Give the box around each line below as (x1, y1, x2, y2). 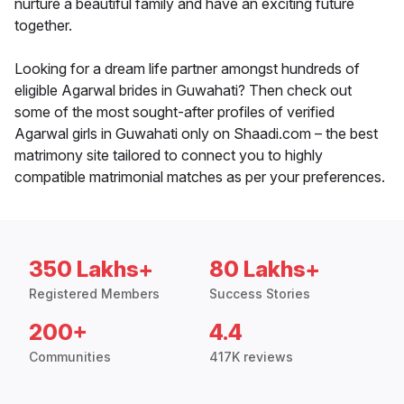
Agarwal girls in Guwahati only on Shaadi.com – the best (14, 124, 378, 143)
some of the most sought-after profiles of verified (14, 103, 335, 122)
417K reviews (209, 349, 293, 365)
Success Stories (209, 286, 310, 302)
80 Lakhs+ (209, 256, 320, 283)
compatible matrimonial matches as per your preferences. (14, 168, 385, 187)
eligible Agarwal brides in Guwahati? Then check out (14, 81, 352, 100)
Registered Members (29, 286, 160, 302)
